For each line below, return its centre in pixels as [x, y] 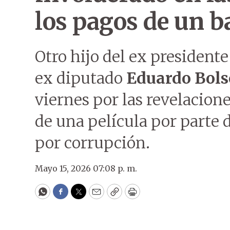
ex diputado [81, 78]
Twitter [95, 196]
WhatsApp [66, 196]
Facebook [81, 196]
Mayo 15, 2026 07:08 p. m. [86, 168]
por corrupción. [92, 143]
